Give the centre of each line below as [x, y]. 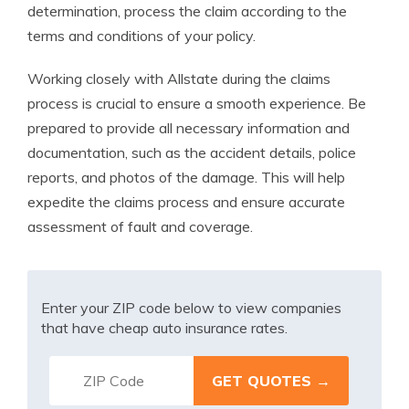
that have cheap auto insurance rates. [164, 328]
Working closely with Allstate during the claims [179, 79]
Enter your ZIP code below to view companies [191, 308]
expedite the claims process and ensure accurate [186, 202]
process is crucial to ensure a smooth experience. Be [197, 103]
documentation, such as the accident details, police [192, 152]
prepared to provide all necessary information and [189, 128]
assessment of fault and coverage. [140, 226]
